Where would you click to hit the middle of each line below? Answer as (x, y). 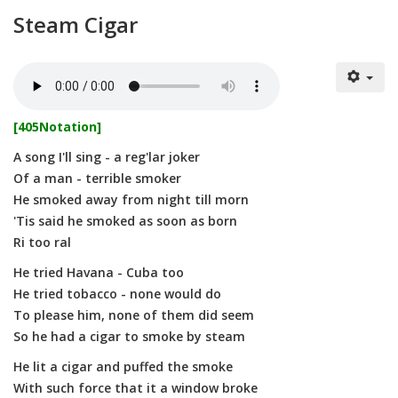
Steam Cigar (76, 24)
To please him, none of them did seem (134, 315)
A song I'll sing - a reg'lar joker (107, 157)
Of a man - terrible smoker (97, 178)
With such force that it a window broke (135, 388)
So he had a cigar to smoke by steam (129, 336)
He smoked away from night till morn (131, 199)
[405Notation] (57, 127)
